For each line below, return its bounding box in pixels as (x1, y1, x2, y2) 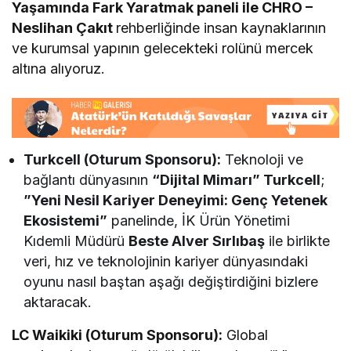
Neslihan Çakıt (12, 19, 117, 36)
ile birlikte (265, 233, 331, 250)
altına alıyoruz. (12, 60, 106, 77)
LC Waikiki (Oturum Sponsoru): (12, 327, 223, 344)
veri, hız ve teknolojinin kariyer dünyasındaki (24, 253, 309, 270)
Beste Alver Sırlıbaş (128, 233, 266, 250)
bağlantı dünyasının (24, 172, 153, 189)
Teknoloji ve (221, 151, 304, 168)
